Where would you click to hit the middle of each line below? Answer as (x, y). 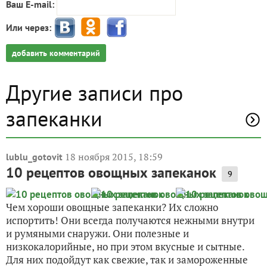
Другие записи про (94, 92)
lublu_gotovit (34, 156)
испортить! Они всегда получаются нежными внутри (130, 220)
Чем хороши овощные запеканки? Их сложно (112, 207)
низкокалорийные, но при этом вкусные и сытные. (125, 246)
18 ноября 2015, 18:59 (114, 156)
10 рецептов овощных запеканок (111, 172)
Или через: (29, 28)
